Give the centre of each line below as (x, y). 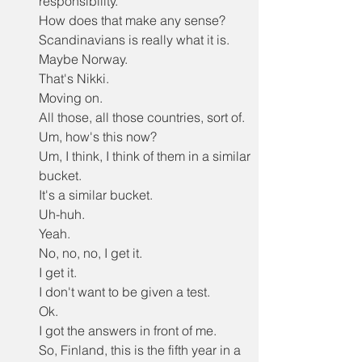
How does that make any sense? (132, 20)
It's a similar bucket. (96, 195)
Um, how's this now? (98, 137)
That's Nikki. (74, 78)
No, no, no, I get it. (90, 253)
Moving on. (71, 98)
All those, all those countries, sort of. (142, 117)
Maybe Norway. (83, 59)
